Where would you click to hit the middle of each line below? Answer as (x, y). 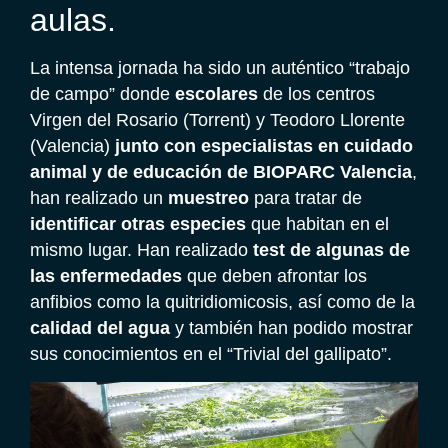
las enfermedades (106, 276)
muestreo (208, 198)
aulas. (73, 20)
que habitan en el (317, 224)
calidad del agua (100, 328)
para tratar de (305, 198)
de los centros (316, 94)
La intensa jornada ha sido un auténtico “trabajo (220, 68)
